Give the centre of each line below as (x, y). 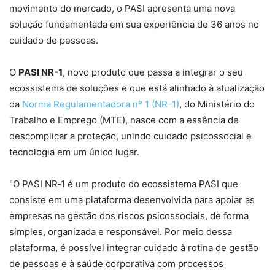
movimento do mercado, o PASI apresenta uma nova (122, 9)
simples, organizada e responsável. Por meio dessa (121, 232)
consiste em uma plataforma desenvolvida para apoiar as (132, 200)
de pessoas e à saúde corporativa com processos (116, 264)
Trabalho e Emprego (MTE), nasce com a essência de (124, 120)
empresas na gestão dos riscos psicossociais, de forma (129, 216)
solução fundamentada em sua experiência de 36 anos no (134, 25)
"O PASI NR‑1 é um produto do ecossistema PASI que (124, 184)
